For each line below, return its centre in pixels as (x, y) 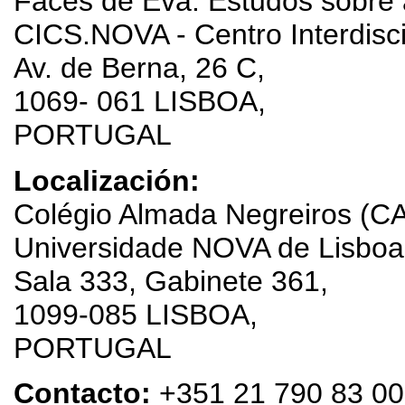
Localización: (107, 180)
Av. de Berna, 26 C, (139, 68)
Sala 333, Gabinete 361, (171, 281)
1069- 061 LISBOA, (140, 102)
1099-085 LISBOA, (136, 314)
